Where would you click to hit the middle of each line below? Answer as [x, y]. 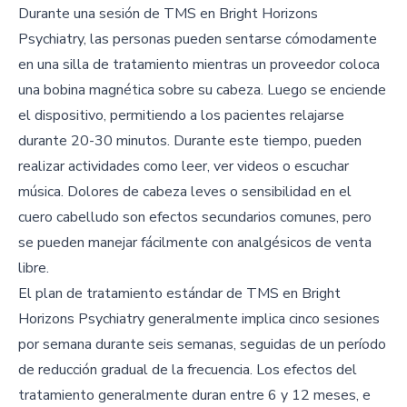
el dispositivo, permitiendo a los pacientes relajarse [181, 115]
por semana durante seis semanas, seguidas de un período [202, 344]
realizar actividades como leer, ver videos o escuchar [184, 166]
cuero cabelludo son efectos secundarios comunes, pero [195, 217]
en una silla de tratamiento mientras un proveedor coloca [199, 65]
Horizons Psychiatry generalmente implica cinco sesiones [199, 319]
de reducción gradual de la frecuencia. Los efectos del [188, 370]
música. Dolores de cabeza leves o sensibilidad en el [185, 192]
